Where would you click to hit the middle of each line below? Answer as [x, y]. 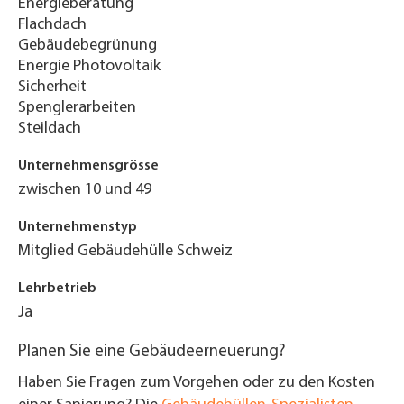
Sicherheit [52, 87]
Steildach [50, 129]
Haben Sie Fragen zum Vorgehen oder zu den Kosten [197, 383]
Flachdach [52, 25]
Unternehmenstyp [78, 228]
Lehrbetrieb [57, 289]
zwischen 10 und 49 [85, 190]
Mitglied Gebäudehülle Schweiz [125, 252]
